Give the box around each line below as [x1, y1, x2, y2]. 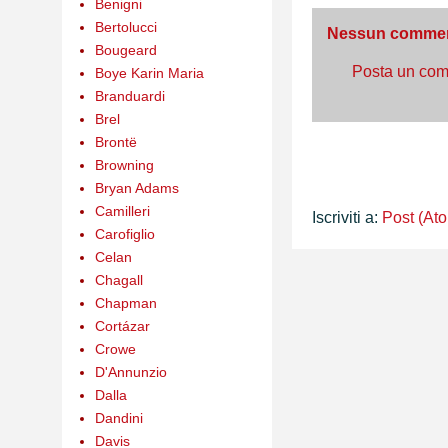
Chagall [94, 271, 143, 288]
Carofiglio [94, 225, 155, 242]
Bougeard [94, 41, 157, 58]
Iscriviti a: [312, 209, 382, 227]
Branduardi [94, 87, 165, 104]
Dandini [94, 409, 143, 426]
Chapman [94, 294, 157, 311]
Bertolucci [94, 18, 157, 35]
